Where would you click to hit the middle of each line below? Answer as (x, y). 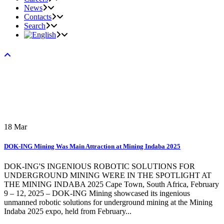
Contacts (38, 17)
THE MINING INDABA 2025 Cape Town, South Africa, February (111, 184)
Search (35, 26)
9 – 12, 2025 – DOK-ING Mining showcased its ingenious (97, 193)
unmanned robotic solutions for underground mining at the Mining (108, 202)
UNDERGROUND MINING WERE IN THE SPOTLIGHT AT (108, 175)
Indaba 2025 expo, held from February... (68, 211)
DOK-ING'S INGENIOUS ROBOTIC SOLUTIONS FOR (99, 166)
